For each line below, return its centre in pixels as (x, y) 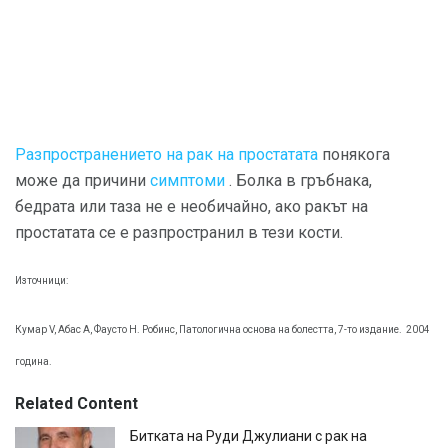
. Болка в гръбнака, (298, 181)
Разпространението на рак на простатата (166, 155)
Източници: (41, 281)
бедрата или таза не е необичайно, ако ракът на (191, 207)
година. (33, 361)
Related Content (76, 403)
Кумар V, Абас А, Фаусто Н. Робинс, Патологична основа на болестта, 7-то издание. (208, 329)
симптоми (187, 181)
